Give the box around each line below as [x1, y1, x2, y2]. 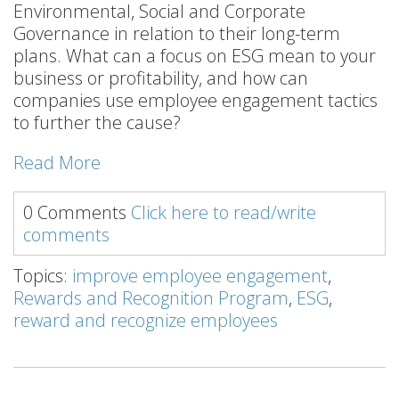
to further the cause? [13, 110, 181, 135]
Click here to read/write [131, 200, 316, 225]
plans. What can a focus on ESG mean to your [13, 44, 376, 69]
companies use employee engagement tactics [13, 88, 378, 113]
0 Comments [23, 200, 131, 225]
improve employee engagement [72, 264, 328, 289]
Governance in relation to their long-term [13, 21, 340, 46]
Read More [13, 151, 101, 175]
